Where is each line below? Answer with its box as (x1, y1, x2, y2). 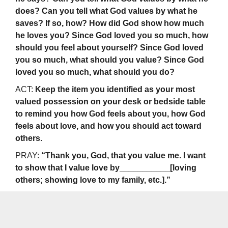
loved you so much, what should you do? (15, 68, 175, 77)
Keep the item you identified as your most (33, 85, 195, 94)
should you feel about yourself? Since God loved (15, 43, 204, 52)
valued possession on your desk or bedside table (15, 97, 206, 106)
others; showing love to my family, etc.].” (15, 176, 170, 185)
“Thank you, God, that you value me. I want (39, 151, 206, 160)
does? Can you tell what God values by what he (15, 7, 197, 16)
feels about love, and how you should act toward (15, 122, 202, 131)
